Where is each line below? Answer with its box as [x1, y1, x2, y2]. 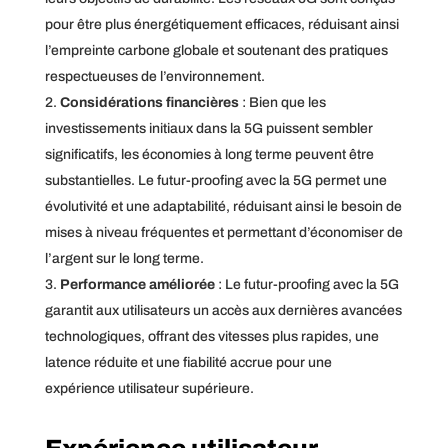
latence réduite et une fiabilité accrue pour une [44, 354, 332, 370]
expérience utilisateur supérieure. [44, 380, 254, 396]
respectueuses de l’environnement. [44, 68, 265, 84]
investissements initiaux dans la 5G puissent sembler [44, 120, 373, 136]
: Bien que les [241, 94, 326, 110]
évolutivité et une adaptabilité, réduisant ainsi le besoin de [44, 198, 402, 214]
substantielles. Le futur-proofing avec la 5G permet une [44, 172, 387, 188]
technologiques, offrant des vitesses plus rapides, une [44, 328, 379, 344]
